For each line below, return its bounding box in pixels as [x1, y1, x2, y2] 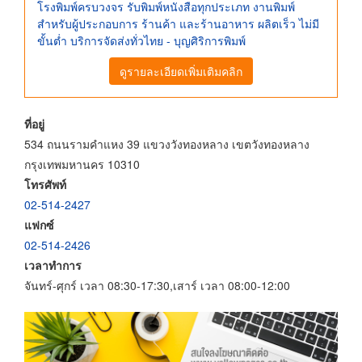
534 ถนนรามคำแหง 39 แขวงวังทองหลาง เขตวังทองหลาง [24, 136, 309, 153]
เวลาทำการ [24, 257, 82, 274]
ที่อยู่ [24, 116, 44, 133]
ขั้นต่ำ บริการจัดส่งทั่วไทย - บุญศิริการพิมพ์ [37, 32, 246, 48]
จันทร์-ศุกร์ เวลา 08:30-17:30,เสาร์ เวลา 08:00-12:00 [24, 277, 290, 294]
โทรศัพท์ [24, 176, 66, 193]
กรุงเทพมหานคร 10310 [24, 156, 140, 173]
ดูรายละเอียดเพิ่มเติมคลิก [120, 63, 242, 80]
